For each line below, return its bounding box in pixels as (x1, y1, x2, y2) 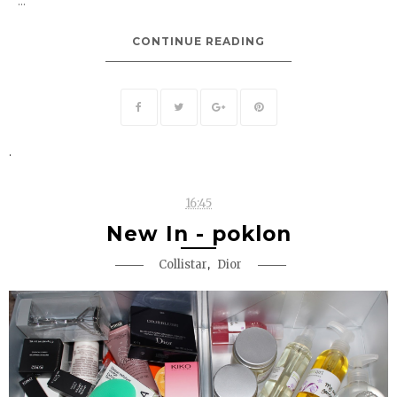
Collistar (159, 257, 207, 273)
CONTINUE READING (132, 35, 265, 49)
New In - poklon (105, 222, 292, 247)
